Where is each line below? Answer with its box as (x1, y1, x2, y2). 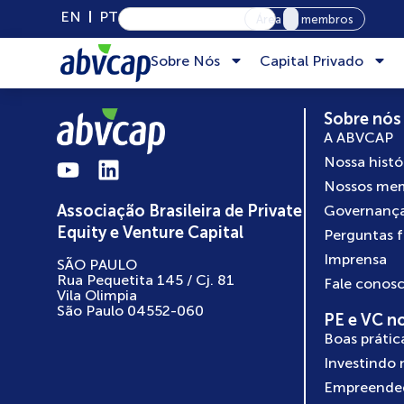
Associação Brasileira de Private (56, 201, 302, 221)
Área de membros (256, 13, 354, 26)
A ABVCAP (324, 129, 394, 146)
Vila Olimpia (56, 287, 137, 304)
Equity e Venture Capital (56, 223, 243, 243)
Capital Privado (260, 51, 364, 69)
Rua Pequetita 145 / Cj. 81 (56, 271, 234, 289)
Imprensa (324, 251, 388, 268)
